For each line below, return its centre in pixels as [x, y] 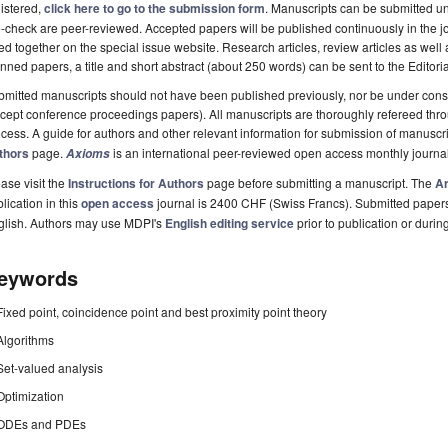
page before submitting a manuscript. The [319, 183]
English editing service [229, 223]
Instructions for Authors [136, 183]
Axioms [88, 154]
